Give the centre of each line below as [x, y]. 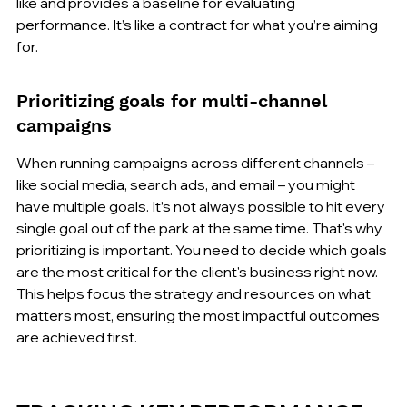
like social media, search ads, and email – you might [187, 184]
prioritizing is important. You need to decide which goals [203, 249]
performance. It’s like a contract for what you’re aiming [199, 24]
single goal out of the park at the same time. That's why [201, 228]
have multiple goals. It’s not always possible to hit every [202, 206]
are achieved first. [77, 337]
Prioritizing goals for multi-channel [174, 100]
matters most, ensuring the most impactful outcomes [199, 315]
